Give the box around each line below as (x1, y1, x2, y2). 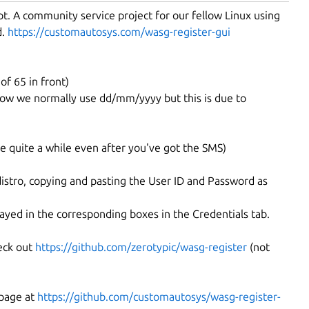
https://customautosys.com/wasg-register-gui (8, 25, 230, 38)
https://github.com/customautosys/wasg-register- (37, 290, 281, 303)
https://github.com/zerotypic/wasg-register (35, 240, 247, 253)
